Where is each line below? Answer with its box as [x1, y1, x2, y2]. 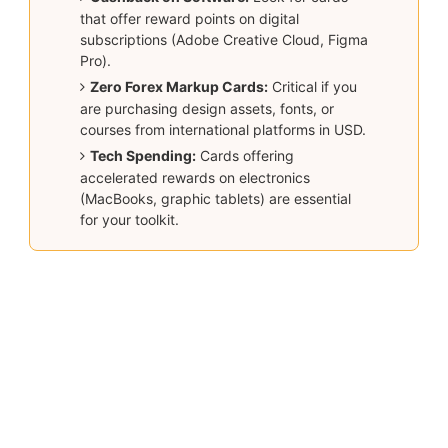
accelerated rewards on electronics [79, 168, 310, 186]
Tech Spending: [89, 146, 196, 164]
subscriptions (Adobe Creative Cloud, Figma [79, 30, 368, 48]
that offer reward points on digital [79, 9, 299, 27]
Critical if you [267, 77, 357, 95]
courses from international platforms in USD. [79, 120, 366, 138]
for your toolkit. [79, 210, 179, 228]
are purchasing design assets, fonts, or [79, 99, 334, 117]
